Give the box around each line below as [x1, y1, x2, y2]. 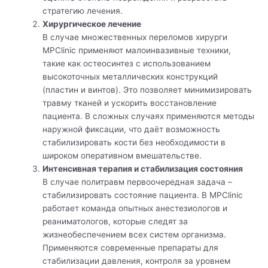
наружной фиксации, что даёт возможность [42, 124, 221, 134]
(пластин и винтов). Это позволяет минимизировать [42, 84, 252, 95]
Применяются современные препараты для [42, 242, 219, 252]
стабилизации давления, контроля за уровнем [42, 255, 231, 266]
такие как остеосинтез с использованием [42, 58, 211, 68]
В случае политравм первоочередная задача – [42, 176, 233, 187]
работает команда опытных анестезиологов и [42, 203, 228, 213]
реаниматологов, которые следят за [42, 216, 188, 226]
